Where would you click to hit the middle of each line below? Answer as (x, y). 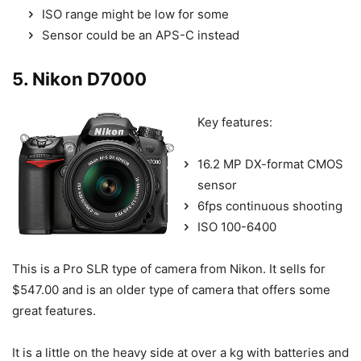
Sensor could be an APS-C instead (141, 35)
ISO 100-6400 (237, 227)
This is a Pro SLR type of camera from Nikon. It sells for (169, 269)
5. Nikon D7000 (79, 79)
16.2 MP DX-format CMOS (270, 164)
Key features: (235, 122)
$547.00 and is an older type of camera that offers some (171, 290)
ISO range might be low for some (135, 15)
